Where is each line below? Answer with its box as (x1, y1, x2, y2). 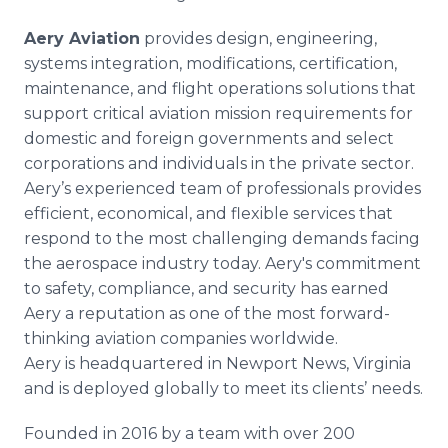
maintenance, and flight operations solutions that (24, 79, 416, 98)
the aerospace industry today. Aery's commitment (24, 254, 421, 273)
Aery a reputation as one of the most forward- (24, 304, 390, 323)
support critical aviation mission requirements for (24, 104, 413, 123)
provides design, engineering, (140, 29, 377, 48)
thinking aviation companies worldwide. (24, 329, 338, 348)
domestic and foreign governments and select (24, 129, 394, 148)
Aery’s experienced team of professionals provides (24, 179, 421, 198)
